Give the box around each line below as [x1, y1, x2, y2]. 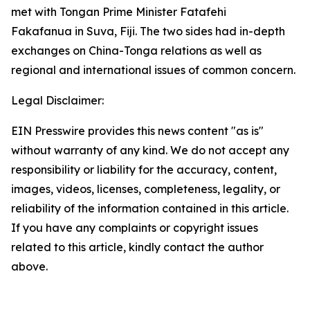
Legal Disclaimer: [11, 93, 104, 107]
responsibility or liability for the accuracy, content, [11, 163, 277, 176]
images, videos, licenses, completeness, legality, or [11, 182, 280, 196]
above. [11, 259, 48, 273]
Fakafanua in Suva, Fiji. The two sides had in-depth [11, 24, 285, 38]
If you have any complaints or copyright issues [11, 221, 258, 235]
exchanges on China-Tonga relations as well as [11, 44, 262, 57]
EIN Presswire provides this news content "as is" [11, 124, 264, 138]
